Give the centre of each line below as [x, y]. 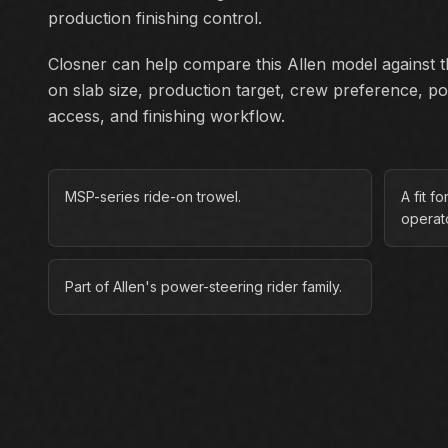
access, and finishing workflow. [166, 116]
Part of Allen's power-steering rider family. [203, 286]
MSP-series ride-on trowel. [153, 196]
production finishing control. [155, 18]
